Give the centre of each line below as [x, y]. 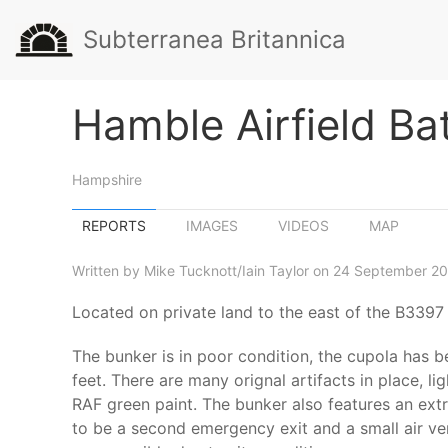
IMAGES [212, 225]
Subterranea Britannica [214, 39]
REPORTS [114, 225]
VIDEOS [303, 225]
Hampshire [107, 179]
